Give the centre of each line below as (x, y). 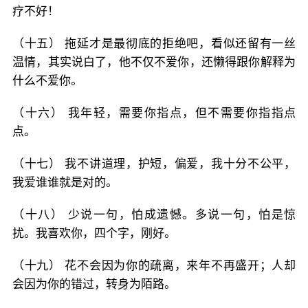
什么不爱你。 (47, 80)
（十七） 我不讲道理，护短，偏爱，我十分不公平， (154, 164)
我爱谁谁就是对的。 (65, 182)
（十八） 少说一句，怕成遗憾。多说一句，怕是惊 (154, 214)
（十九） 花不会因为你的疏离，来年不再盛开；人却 (154, 265)
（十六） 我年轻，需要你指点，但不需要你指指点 (154, 113)
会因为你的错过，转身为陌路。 (94, 284)
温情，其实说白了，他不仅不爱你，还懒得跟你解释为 (154, 62)
